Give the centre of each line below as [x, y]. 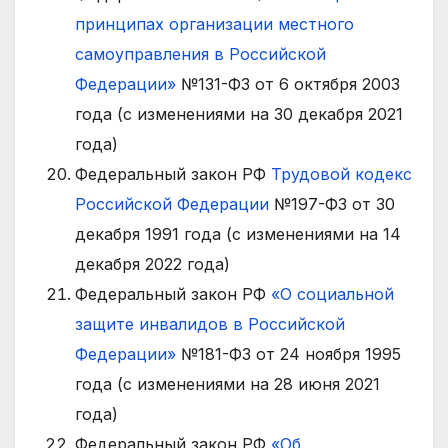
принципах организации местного [214, 24]
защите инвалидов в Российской [210, 324]
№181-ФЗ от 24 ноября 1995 [288, 354]
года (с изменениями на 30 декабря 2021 [239, 114]
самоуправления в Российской [200, 54]
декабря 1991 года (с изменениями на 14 [238, 234]
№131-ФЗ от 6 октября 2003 [288, 84]
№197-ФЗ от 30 [332, 204]
